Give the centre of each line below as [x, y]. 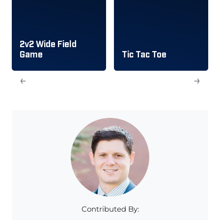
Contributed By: [110, 209]
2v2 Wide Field [48, 44]
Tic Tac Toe [144, 54]
